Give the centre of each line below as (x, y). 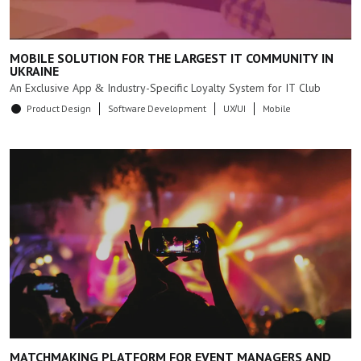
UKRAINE (34, 71)
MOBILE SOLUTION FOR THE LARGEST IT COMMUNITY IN (172, 58)
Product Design (59, 108)
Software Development (157, 108)
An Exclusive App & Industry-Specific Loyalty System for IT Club (165, 88)
